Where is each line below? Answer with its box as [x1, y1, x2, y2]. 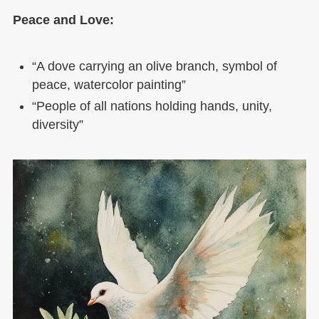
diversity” [31, 117, 83, 132]
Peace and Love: [12, 13, 114, 28]
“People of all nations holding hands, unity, [31, 99, 272, 114]
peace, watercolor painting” [31, 77, 186, 92]
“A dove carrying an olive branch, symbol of [31, 58, 277, 73]
